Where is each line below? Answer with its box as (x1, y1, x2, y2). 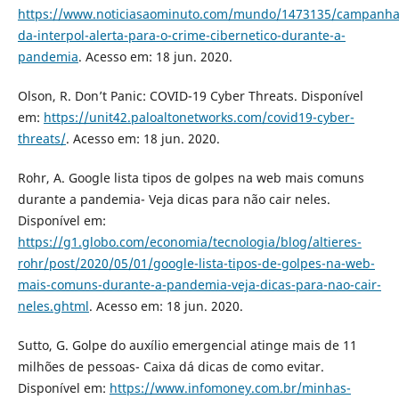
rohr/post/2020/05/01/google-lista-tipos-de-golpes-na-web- (17, 255, 375, 273)
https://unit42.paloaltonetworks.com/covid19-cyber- (43, 109, 354, 126)
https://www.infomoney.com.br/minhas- (109, 379, 351, 397)
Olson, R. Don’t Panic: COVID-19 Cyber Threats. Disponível (17, 87, 363, 105)
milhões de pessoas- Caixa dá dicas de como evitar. (17, 358, 324, 376)
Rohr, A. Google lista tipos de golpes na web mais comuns (17, 169, 364, 187)
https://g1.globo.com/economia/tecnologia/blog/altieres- (17, 233, 362, 251)
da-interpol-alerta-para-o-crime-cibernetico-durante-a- (17, 27, 346, 45)
